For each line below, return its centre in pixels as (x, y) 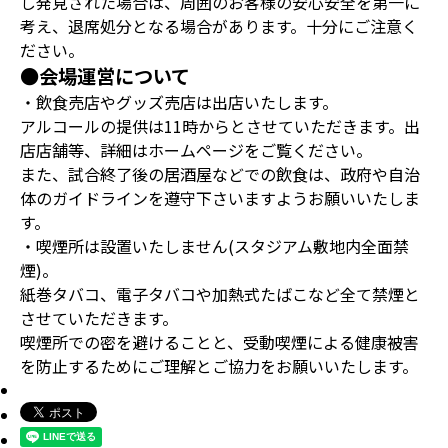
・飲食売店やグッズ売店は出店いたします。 (179, 102)
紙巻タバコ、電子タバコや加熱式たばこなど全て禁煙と (220, 294)
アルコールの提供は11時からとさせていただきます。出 (220, 126)
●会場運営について (105, 76)
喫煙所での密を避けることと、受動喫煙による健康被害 (219, 342)
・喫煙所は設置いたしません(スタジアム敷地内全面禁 (214, 246)
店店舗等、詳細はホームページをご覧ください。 (196, 150)
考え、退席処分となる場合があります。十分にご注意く (219, 26)
